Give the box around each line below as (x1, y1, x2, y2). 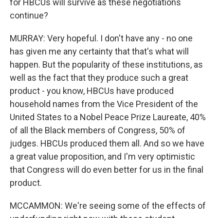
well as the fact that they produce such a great (10, 73, 188, 83)
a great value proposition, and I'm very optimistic (10, 151, 195, 162)
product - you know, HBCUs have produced (10, 86, 174, 96)
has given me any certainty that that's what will (10, 46, 189, 56)
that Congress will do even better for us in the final (10, 164, 203, 175)
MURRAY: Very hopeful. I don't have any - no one (10, 33, 193, 43)
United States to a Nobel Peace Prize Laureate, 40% (10, 112, 206, 122)
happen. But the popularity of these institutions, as (10, 59, 203, 70)
